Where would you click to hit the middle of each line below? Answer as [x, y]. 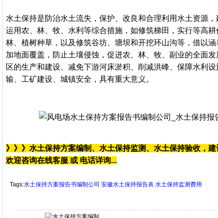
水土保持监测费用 [179, 184]
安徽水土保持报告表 [127, 184]
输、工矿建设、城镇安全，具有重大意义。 [80, 79]
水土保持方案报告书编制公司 [62, 184]
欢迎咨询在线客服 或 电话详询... [61, 160]
